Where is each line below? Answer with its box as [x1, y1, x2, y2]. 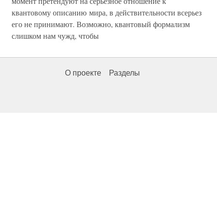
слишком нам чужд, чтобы [12, 31, 99, 41]
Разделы [109, 69, 140, 77]
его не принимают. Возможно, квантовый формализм [12, 19, 190, 29]
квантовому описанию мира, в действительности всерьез [12, 7, 201, 17]
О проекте [65, 69, 101, 77]
